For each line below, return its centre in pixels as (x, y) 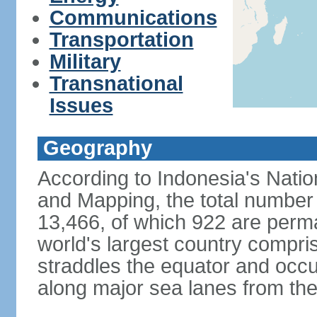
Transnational (116, 83)
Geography (97, 148)
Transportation (121, 40)
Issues (81, 105)
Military (85, 62)
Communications (133, 18)
